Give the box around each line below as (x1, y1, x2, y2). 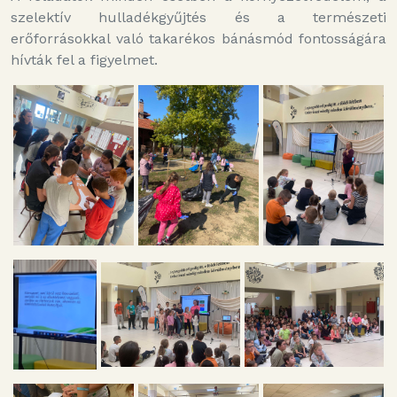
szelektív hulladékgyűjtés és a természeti (11, 9, 386, 26)
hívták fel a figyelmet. (11, 51, 158, 68)
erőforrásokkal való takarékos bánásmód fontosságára (11, 30, 386, 47)
